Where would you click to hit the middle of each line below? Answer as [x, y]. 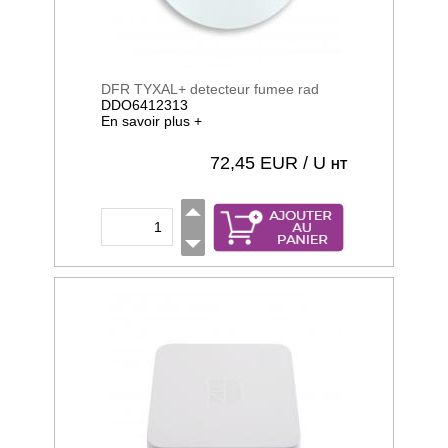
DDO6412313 [144, 105]
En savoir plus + [151, 121]
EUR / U [293, 163]
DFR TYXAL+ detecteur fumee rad [210, 89]
